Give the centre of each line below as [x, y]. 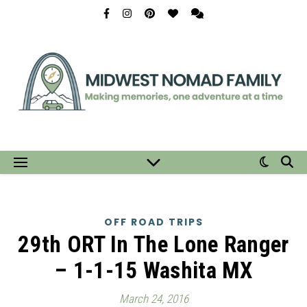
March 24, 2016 [153, 299]
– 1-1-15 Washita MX [153, 270]
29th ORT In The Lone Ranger [153, 244]
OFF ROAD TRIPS [153, 222]
